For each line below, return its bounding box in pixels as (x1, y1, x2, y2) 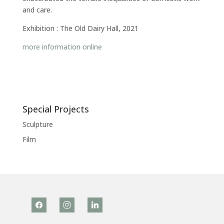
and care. (22, 5, 52, 15)
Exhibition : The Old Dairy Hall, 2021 (22, 23, 138, 33)
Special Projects (22, 103, 89, 115)
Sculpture (22, 119, 53, 129)
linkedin (86, 198, 111, 208)
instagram (58, 198, 92, 208)
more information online (22, 42, 102, 52)
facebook (30, 198, 61, 208)
